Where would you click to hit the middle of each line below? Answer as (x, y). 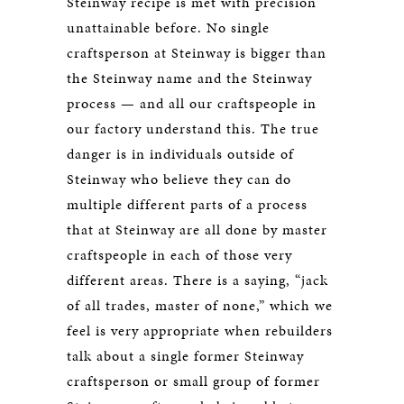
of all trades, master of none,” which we (200, 305)
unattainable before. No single (168, 27)
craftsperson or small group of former (193, 381)
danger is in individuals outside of (180, 153)
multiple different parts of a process (187, 204)
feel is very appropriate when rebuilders (200, 330)
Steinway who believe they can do (179, 179)
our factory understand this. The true (193, 128)
